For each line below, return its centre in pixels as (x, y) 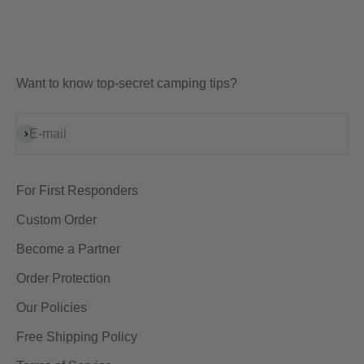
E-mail (48, 134)
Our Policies (52, 308)
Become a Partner (68, 249)
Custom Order (56, 220)
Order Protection (63, 279)
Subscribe (45, 133)
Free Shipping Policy (77, 337)
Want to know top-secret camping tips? (127, 84)
